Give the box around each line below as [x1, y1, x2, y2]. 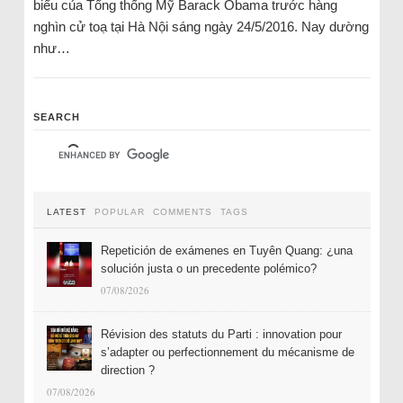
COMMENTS [152, 207, 212, 217]
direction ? [100, 363, 155, 377]
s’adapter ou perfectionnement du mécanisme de [100, 345, 354, 359]
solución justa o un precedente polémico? [100, 262, 317, 275]
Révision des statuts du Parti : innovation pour [100, 327, 342, 341]
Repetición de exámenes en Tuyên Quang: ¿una [100, 244, 353, 257]
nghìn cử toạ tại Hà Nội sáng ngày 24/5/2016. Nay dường [32, 19, 369, 34]
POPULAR [94, 207, 145, 217]
